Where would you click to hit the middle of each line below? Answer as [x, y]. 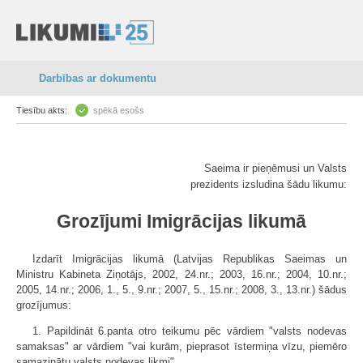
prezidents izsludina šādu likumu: [269, 184]
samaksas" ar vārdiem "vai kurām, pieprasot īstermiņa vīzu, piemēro [181, 346]
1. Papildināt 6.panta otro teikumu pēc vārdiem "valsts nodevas [190, 331]
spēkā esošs [119, 110]
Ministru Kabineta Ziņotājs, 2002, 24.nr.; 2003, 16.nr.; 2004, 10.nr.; [181, 274]
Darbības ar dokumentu [98, 78]
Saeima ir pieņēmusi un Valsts [275, 168]
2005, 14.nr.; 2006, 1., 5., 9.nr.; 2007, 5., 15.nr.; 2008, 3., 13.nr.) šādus [181, 290]
